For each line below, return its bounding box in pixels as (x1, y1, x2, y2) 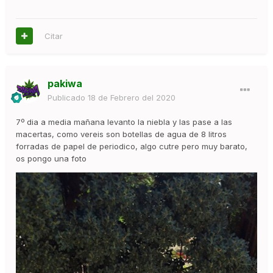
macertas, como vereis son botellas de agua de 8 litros (16, 129, 227, 139)
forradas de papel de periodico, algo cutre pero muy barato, (16, 141, 247, 151)
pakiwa (48, 77, 82, 90)
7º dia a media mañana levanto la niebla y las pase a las (16, 116, 232, 127)
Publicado (48, 92, 88, 102)
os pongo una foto (16, 153, 87, 163)
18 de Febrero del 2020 (88, 92, 175, 102)
